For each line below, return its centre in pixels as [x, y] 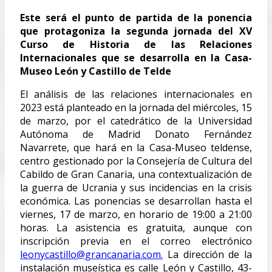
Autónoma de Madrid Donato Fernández [136, 134]
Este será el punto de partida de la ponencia [136, 17]
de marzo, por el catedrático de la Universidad [136, 121]
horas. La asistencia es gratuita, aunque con [136, 227]
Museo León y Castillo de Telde [96, 71]
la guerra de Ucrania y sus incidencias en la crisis [136, 187]
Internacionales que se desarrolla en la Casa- [136, 57]
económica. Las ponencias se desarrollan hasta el [136, 201]
